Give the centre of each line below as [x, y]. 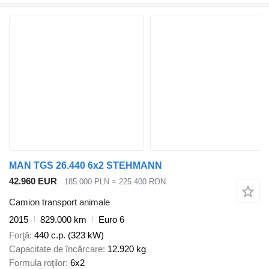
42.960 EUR [33, 181]
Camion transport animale [59, 202]
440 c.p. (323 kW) [69, 235]
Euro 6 [111, 219]
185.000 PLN [87, 182]
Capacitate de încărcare [56, 249]
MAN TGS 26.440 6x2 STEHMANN [86, 166]
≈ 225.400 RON [139, 182]
